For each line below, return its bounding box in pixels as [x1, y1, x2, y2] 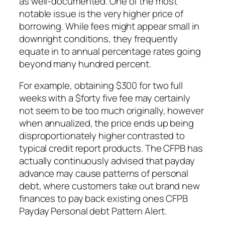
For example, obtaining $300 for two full [19, 79, 183, 92]
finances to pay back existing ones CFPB [19, 192, 188, 205]
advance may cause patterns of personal [19, 167, 189, 180]
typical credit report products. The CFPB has [19, 142, 203, 155]
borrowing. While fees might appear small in [19, 19, 199, 33]
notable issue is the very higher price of [19, 7, 183, 20]
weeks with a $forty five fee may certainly [19, 91, 190, 105]
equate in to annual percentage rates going [19, 44, 201, 58]
